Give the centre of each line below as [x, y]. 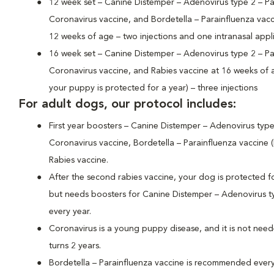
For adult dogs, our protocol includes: [127, 105]
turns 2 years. [75, 246]
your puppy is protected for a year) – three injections [153, 88]
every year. [70, 212]
